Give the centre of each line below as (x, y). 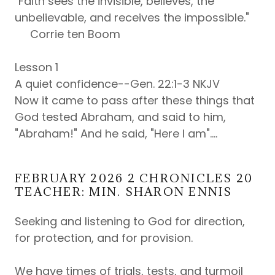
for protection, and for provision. (104, 238)
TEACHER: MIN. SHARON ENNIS (124, 192)
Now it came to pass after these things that (135, 100)
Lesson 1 (37, 67)
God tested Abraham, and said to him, (120, 117)
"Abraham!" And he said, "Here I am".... (116, 134)
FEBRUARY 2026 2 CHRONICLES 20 (134, 178)
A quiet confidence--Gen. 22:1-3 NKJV (117, 84)
